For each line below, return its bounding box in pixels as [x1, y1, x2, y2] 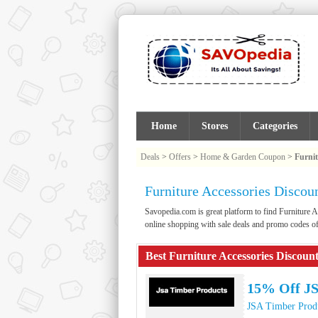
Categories [253, 121, 297, 131]
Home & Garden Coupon [200, 152, 285, 162]
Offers [169, 152, 191, 162]
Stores [202, 121, 228, 131]
